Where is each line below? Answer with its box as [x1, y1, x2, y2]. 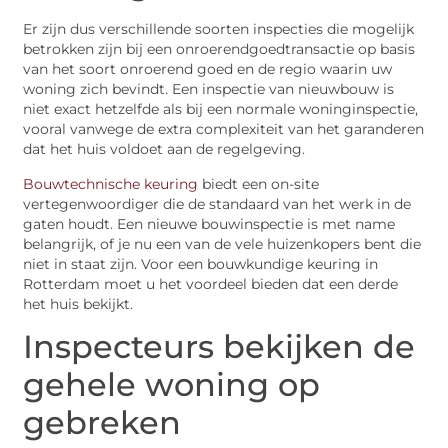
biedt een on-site [198, 175, 320, 192]
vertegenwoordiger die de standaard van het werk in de [23, 195, 412, 212]
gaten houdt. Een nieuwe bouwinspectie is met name [23, 215, 396, 232]
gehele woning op [23, 365, 321, 405]
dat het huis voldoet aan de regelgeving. [23, 141, 306, 158]
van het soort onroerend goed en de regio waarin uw [23, 61, 393, 78]
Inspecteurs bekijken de [23, 327, 416, 367]
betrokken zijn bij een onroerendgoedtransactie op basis [23, 41, 416, 58]
